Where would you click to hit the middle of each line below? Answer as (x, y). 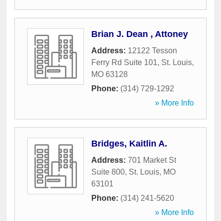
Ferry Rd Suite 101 (124, 63)
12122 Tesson (152, 51)
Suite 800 (108, 172)
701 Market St (152, 160)
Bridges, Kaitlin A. (129, 144)
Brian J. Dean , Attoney (140, 34)
